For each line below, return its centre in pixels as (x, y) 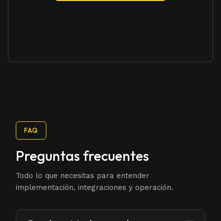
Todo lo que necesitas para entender (83, 175)
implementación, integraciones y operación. (94, 187)
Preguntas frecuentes (82, 155)
